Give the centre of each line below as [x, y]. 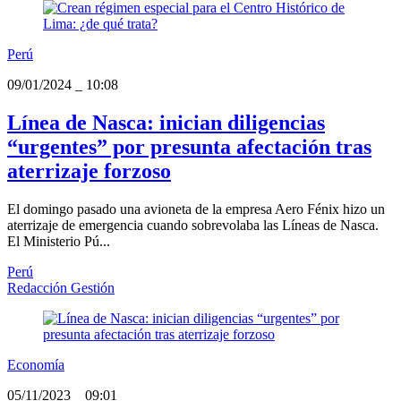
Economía [36, 365]
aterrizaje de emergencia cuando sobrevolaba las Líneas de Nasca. [193, 226]
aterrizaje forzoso [89, 171]
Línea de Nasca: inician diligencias [166, 123]
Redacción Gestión [61, 288]
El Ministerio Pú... [59, 242]
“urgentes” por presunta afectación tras [189, 147]
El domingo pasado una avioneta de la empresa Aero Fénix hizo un [196, 209]
